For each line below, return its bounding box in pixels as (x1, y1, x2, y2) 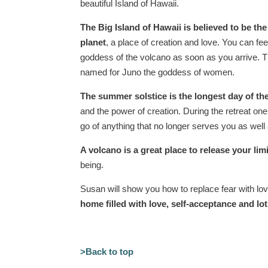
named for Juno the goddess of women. (80, 67, 235, 77)
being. (80, 160, 104, 170)
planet (80, 37, 106, 47)
